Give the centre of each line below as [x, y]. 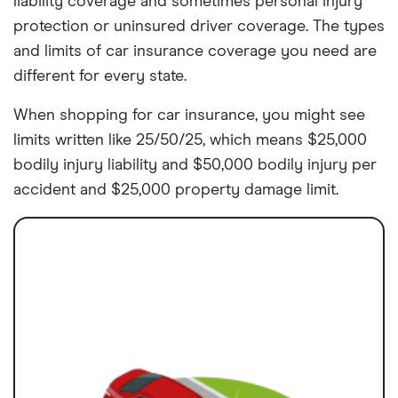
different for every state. [100, 76]
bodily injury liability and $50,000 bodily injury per [195, 165]
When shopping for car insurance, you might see [189, 115]
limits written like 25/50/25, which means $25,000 [190, 140]
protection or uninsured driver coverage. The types [199, 26]
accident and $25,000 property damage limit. [176, 190]
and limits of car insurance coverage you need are [195, 51]
